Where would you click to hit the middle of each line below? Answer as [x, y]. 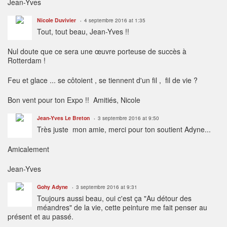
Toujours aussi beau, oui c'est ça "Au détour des [114, 198]
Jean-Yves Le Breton [63, 118]
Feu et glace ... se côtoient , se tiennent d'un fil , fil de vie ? [104, 80]
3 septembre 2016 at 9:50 [128, 118]
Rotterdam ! [27, 61]
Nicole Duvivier [56, 20]
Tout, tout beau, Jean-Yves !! [83, 32]
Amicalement [28, 149]
